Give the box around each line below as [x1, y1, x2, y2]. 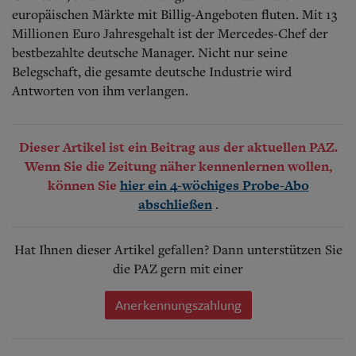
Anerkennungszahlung [114, 294, 242, 315]
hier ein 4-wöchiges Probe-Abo [119, 175, 309, 195]
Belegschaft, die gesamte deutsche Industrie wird [12, 62, 292, 80]
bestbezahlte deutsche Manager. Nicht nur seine [12, 43, 288, 61]
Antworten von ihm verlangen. [12, 81, 188, 99]
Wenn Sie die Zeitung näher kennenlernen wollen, [24, 156, 332, 176]
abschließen [137, 194, 212, 214]
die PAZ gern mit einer [113, 259, 243, 277]
